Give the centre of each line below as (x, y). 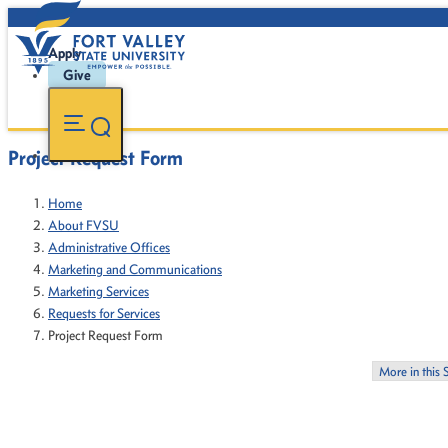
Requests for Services (104, 313)
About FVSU (83, 225)
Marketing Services (98, 291)
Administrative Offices (109, 247)
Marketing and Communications (135, 269)
